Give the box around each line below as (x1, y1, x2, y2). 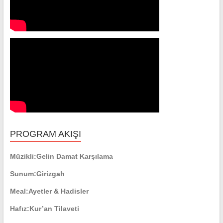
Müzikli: (9, 152, 36, 161)
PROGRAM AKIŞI (9, 129, 81, 139)
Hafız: (9, 205, 29, 213)
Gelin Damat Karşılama (36, 152, 113, 161)
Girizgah (36, 170, 65, 178)
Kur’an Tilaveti (29, 205, 79, 213)
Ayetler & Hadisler (28, 187, 89, 196)
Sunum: (9, 170, 36, 178)
